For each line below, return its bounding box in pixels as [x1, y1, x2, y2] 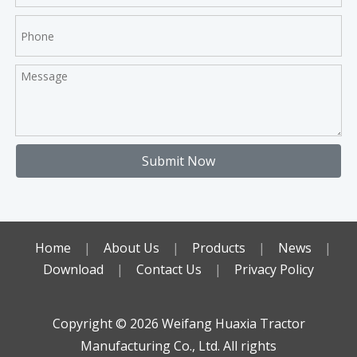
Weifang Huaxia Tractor [158, 315, 305, 333]
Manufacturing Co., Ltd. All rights [80, 337, 277, 355]
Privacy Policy [234, 261, 314, 279]
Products [192, 239, 245, 257]
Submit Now [142, 152, 215, 171]
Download [43, 261, 104, 279]
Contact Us [136, 261, 202, 279]
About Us [104, 239, 159, 257]
